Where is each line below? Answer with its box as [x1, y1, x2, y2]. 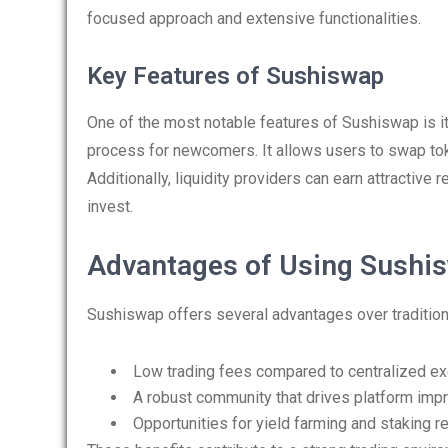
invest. [87, 197, 133, 216]
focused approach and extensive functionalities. [87, 9, 421, 28]
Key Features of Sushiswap [87, 62, 384, 90]
